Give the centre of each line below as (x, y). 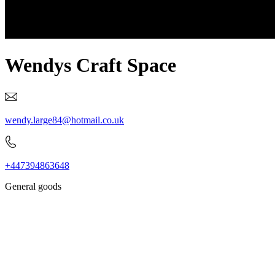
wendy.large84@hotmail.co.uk (64, 120)
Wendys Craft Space (91, 65)
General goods (33, 186)
